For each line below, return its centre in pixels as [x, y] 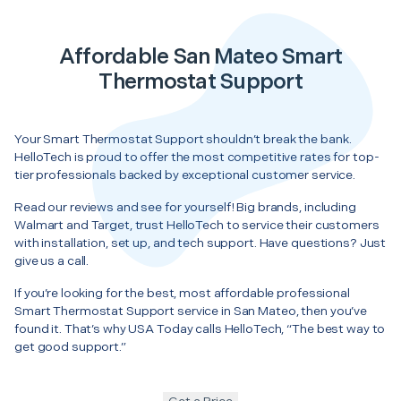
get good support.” [70, 346]
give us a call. [52, 260]
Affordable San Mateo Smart [200, 56]
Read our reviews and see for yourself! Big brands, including [185, 207]
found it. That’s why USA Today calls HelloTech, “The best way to [200, 328]
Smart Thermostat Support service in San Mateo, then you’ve [191, 311]
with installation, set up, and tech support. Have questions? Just [200, 243]
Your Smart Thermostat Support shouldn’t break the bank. [183, 139]
